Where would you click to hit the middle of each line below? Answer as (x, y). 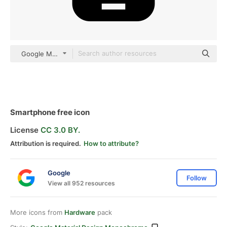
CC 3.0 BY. (60, 130)
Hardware (80, 212)
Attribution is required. (46, 143)
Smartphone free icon (50, 112)
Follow (197, 178)
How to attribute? (111, 143)
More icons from (37, 212)
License (25, 130)
